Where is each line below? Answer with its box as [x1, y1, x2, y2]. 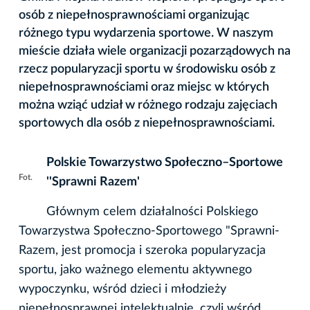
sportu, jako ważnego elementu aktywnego [19, 263, 252, 276]
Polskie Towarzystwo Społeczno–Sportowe [46, 156, 283, 169]
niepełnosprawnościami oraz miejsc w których [19, 80, 269, 93]
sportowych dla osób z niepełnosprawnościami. [19, 116, 275, 129]
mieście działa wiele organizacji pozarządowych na [19, 44, 291, 57]
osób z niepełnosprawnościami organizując [19, 8, 250, 21]
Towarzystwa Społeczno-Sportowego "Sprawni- [19, 224, 280, 237]
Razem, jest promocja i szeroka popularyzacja [19, 244, 266, 257]
